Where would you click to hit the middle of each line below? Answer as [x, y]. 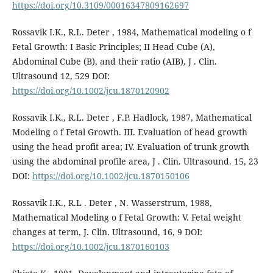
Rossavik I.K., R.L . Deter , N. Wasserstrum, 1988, [112, 203]
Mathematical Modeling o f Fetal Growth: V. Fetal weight [126, 218]
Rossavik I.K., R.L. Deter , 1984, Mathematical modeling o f [131, 32]
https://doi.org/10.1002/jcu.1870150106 [111, 176]
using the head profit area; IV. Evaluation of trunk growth [130, 147]
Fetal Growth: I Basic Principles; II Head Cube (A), [113, 47]
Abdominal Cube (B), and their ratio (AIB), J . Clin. [114, 62]
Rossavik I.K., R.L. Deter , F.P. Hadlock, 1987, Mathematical [132, 118]
